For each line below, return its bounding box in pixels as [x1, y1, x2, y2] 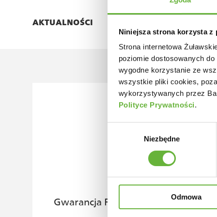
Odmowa [171, 193, 201, 201]
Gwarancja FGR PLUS [54, 196, 147, 208]
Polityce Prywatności [118, 101, 195, 109]
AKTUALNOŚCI [32, 18, 93, 27]
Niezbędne [143, 135, 180, 143]
